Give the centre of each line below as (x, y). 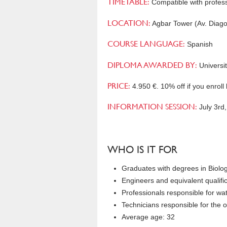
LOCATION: (129, 22)
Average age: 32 (148, 217)
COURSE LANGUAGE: (146, 44)
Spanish (199, 44)
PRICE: (119, 85)
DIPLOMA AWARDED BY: (152, 64)
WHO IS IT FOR (142, 149)
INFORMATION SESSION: (152, 106)
